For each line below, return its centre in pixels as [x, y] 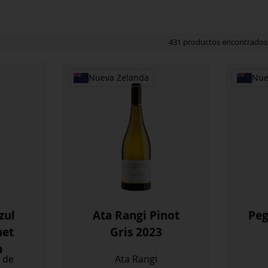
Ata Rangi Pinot [136, 215]
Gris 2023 [136, 232]
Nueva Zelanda [119, 78]
